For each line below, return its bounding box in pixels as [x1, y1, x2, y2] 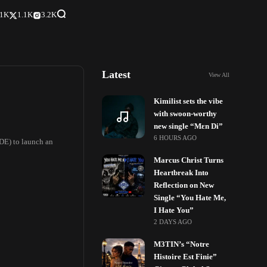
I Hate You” [154, 206, 194, 215]
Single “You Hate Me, [154, 194, 226, 202]
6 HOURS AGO [154, 134, 198, 141]
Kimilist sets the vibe [154, 97, 223, 105]
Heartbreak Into [154, 169, 209, 177]
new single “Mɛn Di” [154, 122, 223, 131]
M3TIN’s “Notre [154, 240, 210, 249]
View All [208, 71, 229, 78]
